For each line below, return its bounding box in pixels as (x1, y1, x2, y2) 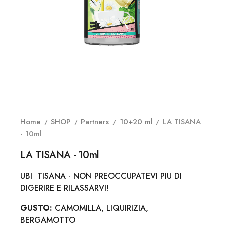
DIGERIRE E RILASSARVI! (20, 182, 109, 194)
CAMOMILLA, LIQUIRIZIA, (52, 202, 148, 214)
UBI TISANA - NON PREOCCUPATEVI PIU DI (20, 170, 182, 182)
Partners (81, 116, 109, 127)
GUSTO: (20, 202, 52, 214)
